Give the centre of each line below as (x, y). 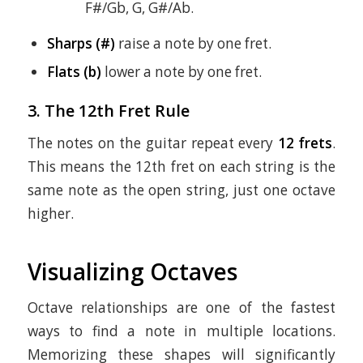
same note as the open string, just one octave (181, 190)
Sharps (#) (81, 43)
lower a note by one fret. (181, 71)
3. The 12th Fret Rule (108, 110)
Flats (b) (74, 71)
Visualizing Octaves (132, 272)
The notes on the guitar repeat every (152, 143)
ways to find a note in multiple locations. (181, 331)
